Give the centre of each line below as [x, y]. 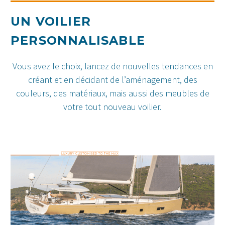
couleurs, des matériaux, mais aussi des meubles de [113, 93]
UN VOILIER [51, 21]
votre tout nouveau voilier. [113, 106]
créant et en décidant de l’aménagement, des [113, 79]
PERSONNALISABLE [78, 40]
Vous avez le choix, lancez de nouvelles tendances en [113, 66]
